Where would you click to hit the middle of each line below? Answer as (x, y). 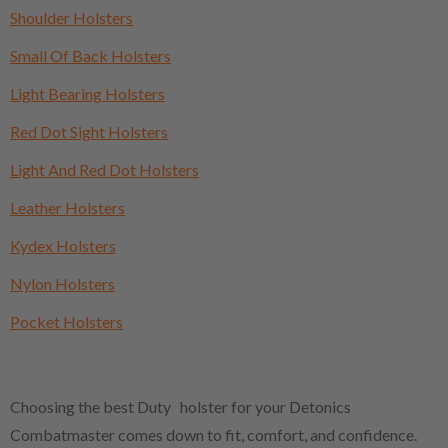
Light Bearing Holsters (87, 93)
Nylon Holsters (62, 283)
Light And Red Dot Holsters (104, 169)
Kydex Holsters (63, 245)
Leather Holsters (67, 207)
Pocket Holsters (66, 321)
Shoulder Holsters (71, 17)
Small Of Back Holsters (90, 55)
